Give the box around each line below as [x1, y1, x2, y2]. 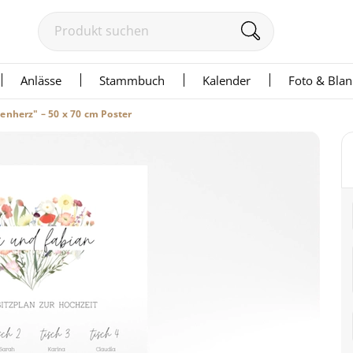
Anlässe [20, 72, 61, 88]
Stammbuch [99, 72, 165, 88]
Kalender [203, 72, 251, 88]
